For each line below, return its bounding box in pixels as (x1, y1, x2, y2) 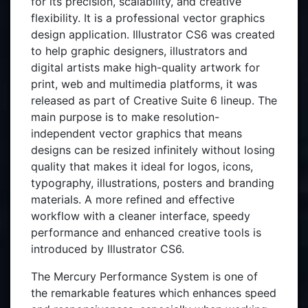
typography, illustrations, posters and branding (31, 176, 274, 190)
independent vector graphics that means (31, 126, 242, 140)
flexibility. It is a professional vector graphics (31, 11, 265, 25)
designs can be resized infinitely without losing (31, 143, 275, 157)
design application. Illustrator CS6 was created (31, 27, 275, 41)
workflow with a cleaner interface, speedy (31, 209, 250, 223)
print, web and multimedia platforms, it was (31, 77, 257, 91)
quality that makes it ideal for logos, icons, (31, 159, 253, 173)
